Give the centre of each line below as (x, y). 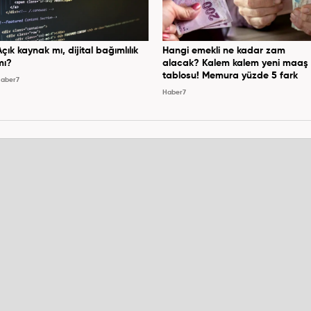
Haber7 (174, 92)
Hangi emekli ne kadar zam (224, 50)
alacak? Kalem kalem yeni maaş (235, 63)
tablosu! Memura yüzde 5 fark (230, 75)
